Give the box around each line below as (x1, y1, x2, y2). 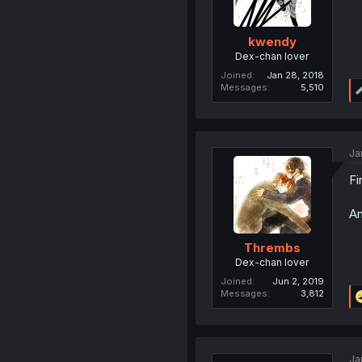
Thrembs (243, 240, 301, 255)
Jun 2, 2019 (271, 276, 324, 287)
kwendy (247, 33, 297, 49)
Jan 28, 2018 (266, 69, 324, 81)
